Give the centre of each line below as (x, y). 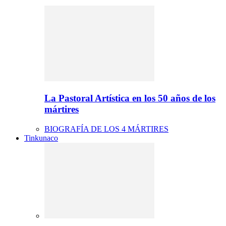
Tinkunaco (41, 138)
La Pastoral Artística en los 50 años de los (130, 98)
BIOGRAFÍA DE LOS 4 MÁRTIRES (106, 129)
